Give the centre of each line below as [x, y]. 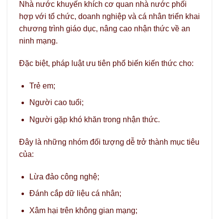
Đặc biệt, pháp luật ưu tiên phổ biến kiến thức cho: [106, 64]
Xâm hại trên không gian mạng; [83, 210]
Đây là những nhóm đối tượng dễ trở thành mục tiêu [109, 142]
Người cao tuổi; [56, 103]
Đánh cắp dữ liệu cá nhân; [75, 194]
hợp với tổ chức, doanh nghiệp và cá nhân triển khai [109, 17]
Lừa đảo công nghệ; [64, 176]
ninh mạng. [38, 41]
